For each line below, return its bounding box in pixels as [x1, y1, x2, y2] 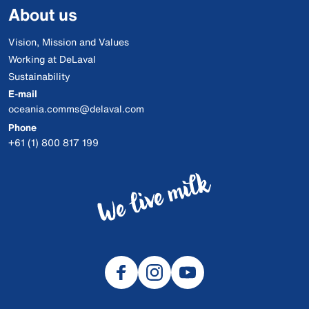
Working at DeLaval [8, 52, 96, 66]
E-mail [8, 86, 37, 101]
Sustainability [8, 69, 70, 83]
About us [8, 2, 77, 27]
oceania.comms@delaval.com [8, 101, 144, 116]
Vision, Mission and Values [8, 34, 129, 49]
